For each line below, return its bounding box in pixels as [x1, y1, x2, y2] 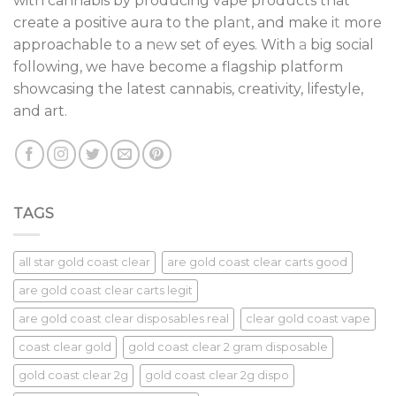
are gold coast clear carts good [167, 255, 347, 270]
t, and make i [245, 13, 334, 31]
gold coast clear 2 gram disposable [128, 340, 328, 354]
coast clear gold [19, 340, 111, 354]
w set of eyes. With [164, 35, 299, 53]
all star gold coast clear [19, 255, 150, 270]
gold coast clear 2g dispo [145, 369, 289, 383]
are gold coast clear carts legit [19, 284, 193, 298]
